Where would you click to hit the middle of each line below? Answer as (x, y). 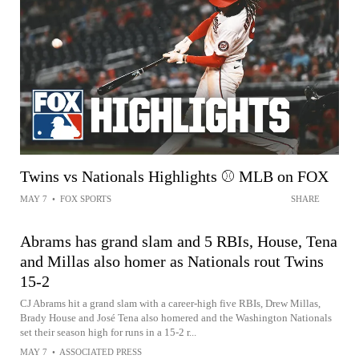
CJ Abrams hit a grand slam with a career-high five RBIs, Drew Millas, (170, 303)
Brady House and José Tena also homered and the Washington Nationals (176, 317)
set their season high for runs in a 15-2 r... (108, 332)
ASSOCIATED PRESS (101, 351)
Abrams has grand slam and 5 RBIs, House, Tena (179, 241)
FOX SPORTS (86, 198)
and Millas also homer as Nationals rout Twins (172, 261)
